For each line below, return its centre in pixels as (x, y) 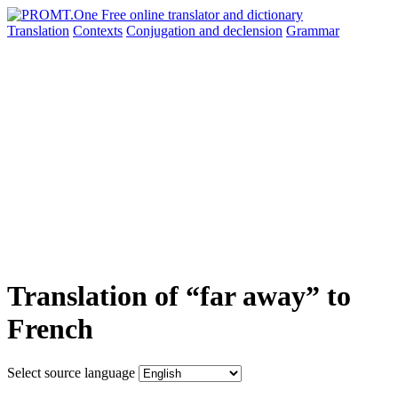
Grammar (313, 31)
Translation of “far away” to (179, 296)
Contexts (98, 31)
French (50, 329)
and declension (241, 31)
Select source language (71, 372)
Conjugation (163, 31)
